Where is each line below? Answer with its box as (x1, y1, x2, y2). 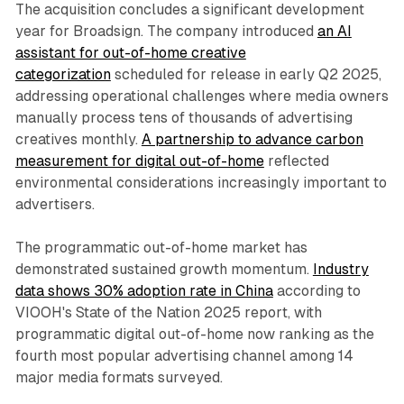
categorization (14, 65, 111, 83)
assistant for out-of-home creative (14, 43, 246, 61)
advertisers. (14, 195, 95, 213)
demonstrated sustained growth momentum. (14, 260, 313, 278)
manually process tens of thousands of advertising (14, 108, 353, 126)
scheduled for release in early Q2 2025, (110, 65, 381, 83)
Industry (312, 260, 369, 278)
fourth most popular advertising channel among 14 (14, 346, 353, 364)
